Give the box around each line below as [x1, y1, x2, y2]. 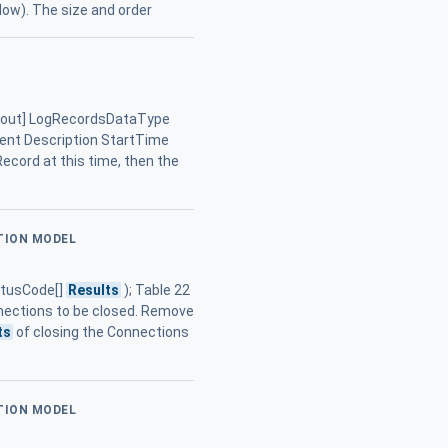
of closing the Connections [13, 324, 190, 341]
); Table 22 [121, 282, 191, 299]
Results [68, 282, 120, 299]
